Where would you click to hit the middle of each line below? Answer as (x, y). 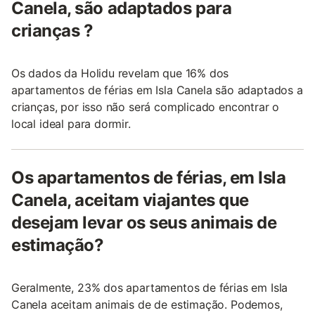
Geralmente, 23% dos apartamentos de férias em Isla (150, 288)
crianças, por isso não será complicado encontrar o (146, 107)
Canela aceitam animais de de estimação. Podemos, (147, 304)
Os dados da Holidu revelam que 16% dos (120, 73)
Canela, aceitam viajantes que (130, 200)
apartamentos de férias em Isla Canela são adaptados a (157, 90)
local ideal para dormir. (71, 124)
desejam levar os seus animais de (144, 223)
